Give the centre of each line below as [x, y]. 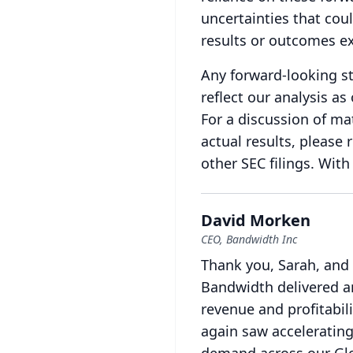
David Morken [256, 220]
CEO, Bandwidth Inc [249, 239]
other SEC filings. [258, 163]
